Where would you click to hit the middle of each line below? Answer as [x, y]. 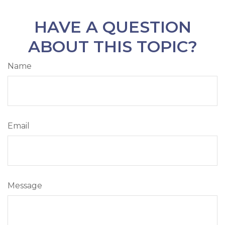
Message [25, 185]
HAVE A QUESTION [113, 27]
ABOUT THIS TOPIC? [113, 46]
